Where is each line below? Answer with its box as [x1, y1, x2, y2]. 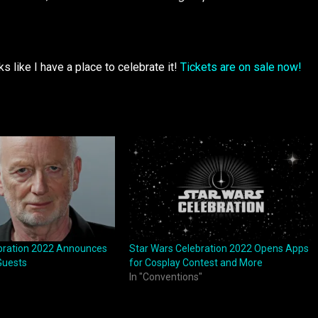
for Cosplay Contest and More [128, 257, 263, 269]
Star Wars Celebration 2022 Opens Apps [128, 243, 309, 255]
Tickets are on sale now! [180, 60, 302, 74]
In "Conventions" [128, 271, 202, 283]
